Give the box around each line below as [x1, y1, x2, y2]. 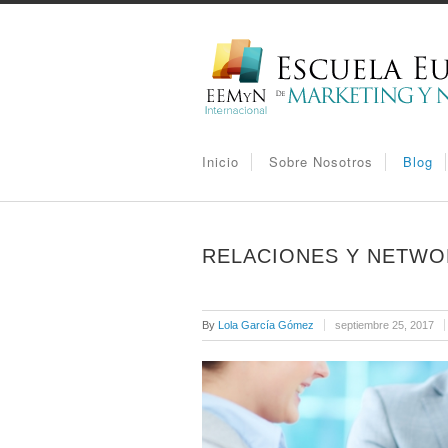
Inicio [202, 152, 239, 171]
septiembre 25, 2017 [335, 319, 434, 331]
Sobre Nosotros [269, 152, 373, 171]
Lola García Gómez [218, 319, 314, 331]
